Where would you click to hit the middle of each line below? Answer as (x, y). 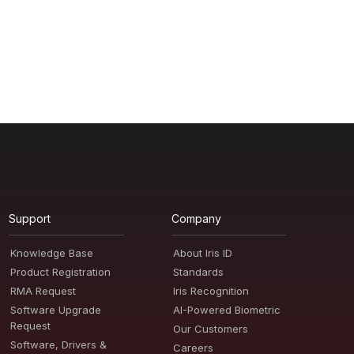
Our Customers (210, 329)
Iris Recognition (211, 291)
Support (30, 218)
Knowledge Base (52, 253)
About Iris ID (202, 253)
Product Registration (61, 272)
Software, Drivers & (59, 345)
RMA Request (43, 291)
